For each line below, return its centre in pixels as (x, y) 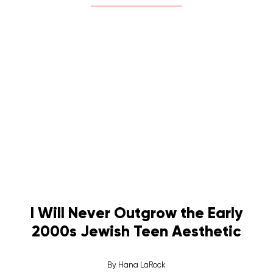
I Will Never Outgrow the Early (136, 213)
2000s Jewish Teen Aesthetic (136, 232)
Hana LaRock (142, 265)
